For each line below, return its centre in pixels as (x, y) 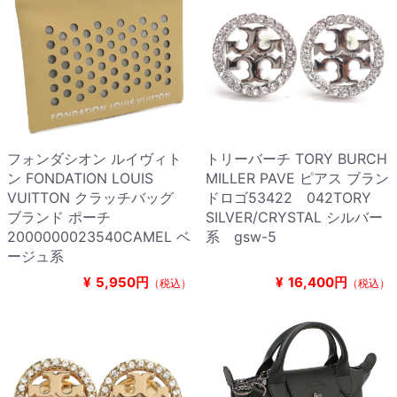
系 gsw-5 (241, 237)
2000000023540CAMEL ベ (99, 237)
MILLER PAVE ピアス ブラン (297, 179)
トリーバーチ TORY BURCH (296, 159)
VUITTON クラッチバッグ (90, 198)
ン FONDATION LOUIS (80, 179)
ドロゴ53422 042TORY (288, 198)
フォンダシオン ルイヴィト (94, 159)
